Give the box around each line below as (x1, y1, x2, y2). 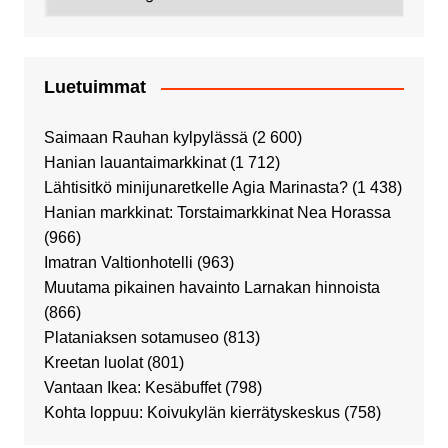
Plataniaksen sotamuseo (43, 329, 219, 347)
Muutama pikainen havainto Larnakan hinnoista (43, 279, 380, 297)
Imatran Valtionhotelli (43, 254, 193, 272)
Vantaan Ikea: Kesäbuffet (43, 379, 221, 397)
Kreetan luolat (43, 354, 143, 372)
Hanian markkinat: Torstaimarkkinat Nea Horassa (43, 204, 391, 222)
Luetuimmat (43, 77, 146, 98)
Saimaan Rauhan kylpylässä (43, 129, 248, 147)
